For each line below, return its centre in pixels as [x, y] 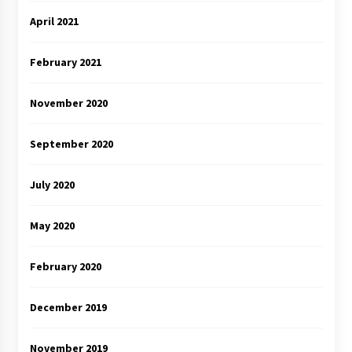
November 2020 [68, 103]
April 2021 [54, 22]
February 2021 [65, 62]
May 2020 [52, 226]
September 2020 [71, 144]
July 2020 [52, 185]
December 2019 [68, 308]
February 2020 [65, 267]
